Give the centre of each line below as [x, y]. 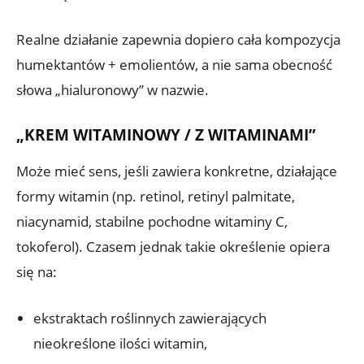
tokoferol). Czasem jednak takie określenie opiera [173, 246]
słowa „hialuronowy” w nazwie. [113, 89]
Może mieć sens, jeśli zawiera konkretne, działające [177, 171]
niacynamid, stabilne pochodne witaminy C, [152, 221]
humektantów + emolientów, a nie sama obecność [174, 64]
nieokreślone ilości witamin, [120, 343]
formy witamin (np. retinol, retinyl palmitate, [156, 196]
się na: [37, 271]
